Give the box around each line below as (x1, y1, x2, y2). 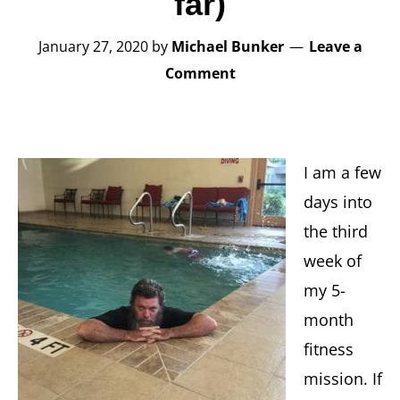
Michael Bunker (171, 37, 284, 56)
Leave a (308, 37, 362, 56)
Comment (164, 63, 236, 83)
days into (304, 191, 372, 212)
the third (304, 221, 368, 242)
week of (304, 250, 362, 271)
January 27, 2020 (37, 37, 148, 56)
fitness (304, 338, 354, 360)
